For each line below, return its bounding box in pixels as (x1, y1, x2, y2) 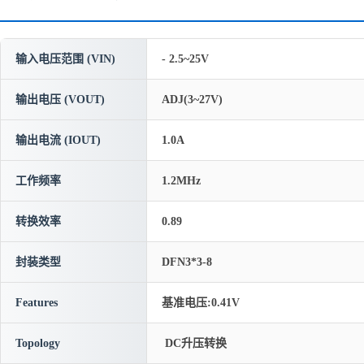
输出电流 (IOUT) (15, 134, 101, 146)
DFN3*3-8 (162, 256, 212, 268)
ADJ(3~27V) (162, 93, 223, 106)
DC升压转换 (162, 337, 227, 349)
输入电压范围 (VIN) (15, 53, 115, 65)
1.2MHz (162, 175, 201, 187)
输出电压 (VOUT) (15, 93, 105, 106)
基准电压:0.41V (162, 297, 240, 309)
